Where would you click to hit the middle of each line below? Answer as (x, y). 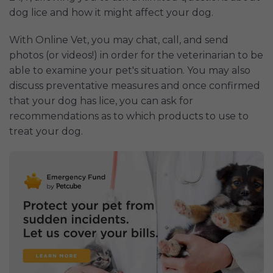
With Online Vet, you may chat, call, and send (119, 40)
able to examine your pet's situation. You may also (130, 70)
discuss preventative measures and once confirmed (135, 85)
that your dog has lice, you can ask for (101, 101)
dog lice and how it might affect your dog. (111, 12)
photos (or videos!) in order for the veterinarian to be (136, 55)
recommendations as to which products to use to (129, 116)
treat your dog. (46, 131)
